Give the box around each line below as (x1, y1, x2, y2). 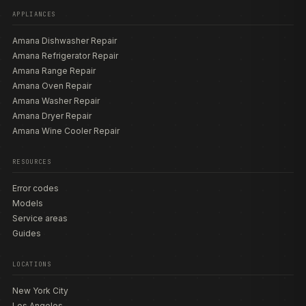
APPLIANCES (12, 10, 56, 18)
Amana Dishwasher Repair (12, 36, 117, 46)
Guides (12, 228, 41, 238)
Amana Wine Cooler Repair (12, 126, 120, 136)
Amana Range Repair (12, 66, 96, 76)
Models (12, 198, 43, 208)
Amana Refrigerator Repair (12, 51, 118, 61)
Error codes (12, 183, 59, 193)
